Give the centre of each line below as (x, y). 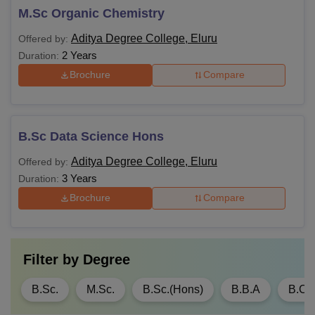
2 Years (79, 55)
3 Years (79, 178)
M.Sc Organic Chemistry (91, 13)
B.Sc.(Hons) (173, 289)
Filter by (53, 259)
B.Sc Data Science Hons (91, 136)
